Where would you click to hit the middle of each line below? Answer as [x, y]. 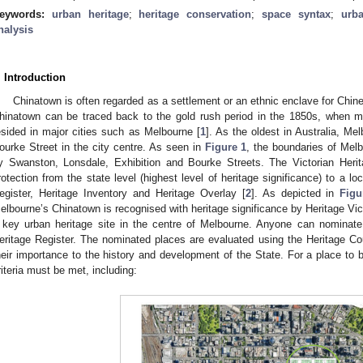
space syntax [296, 14]
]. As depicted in [295, 193]
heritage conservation [195, 14]
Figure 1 [226, 147]
